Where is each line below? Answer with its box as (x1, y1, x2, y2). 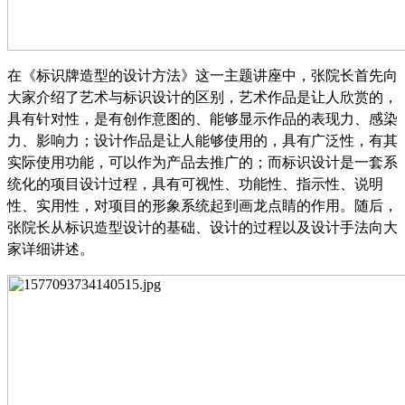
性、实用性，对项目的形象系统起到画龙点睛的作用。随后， (7, 197, 398, 213)
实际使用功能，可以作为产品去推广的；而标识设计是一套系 (7, 154, 398, 170)
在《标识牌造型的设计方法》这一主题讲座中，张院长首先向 (7, 67, 398, 83)
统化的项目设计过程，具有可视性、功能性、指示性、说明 (7, 175, 383, 192)
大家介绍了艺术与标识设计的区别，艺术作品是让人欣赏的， (7, 89, 398, 105)
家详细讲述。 (7, 240, 94, 257)
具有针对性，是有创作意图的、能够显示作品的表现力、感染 (7, 110, 398, 127)
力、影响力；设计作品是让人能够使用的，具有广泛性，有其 (7, 132, 398, 148)
